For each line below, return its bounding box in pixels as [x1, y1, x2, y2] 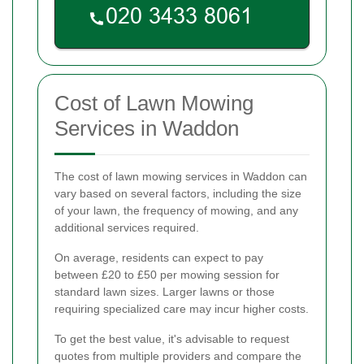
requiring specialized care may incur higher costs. [54, 301, 309, 315]
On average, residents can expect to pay [54, 250, 263, 264]
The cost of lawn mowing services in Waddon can [54, 169, 307, 183]
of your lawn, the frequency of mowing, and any [54, 203, 298, 217]
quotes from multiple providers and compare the [54, 349, 301, 362]
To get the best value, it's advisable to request [54, 331, 289, 345]
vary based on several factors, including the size [54, 186, 301, 200]
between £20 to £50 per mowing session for [54, 267, 279, 281]
